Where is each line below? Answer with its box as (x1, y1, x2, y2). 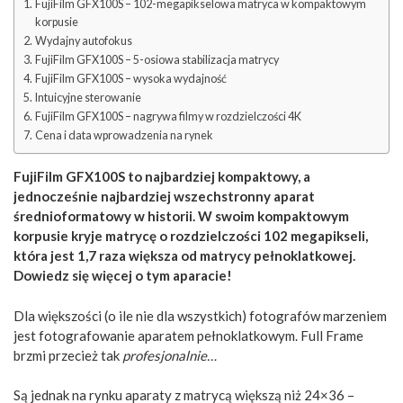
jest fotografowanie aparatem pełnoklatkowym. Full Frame (13, 327, 363, 344)
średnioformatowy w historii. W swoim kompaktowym (13, 208, 349, 225)
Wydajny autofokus (34, 33, 132, 48)
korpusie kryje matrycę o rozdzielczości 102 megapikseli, (13, 228, 368, 245)
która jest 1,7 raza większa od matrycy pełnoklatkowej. (13, 247, 355, 264)
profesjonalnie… (122, 346, 217, 363)
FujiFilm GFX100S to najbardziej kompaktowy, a (13, 168, 310, 185)
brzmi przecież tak (13, 346, 122, 363)
